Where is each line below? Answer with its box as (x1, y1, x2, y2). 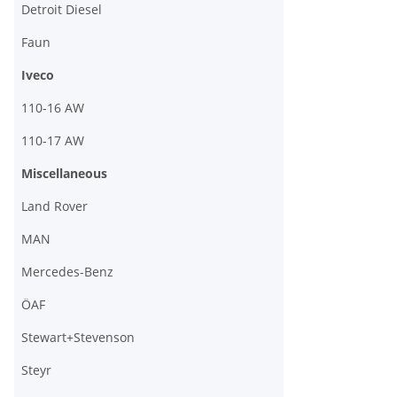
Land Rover (21, 198, 88, 214)
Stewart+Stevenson (21, 329, 135, 346)
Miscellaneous (21, 165, 107, 182)
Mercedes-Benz (21, 263, 113, 280)
